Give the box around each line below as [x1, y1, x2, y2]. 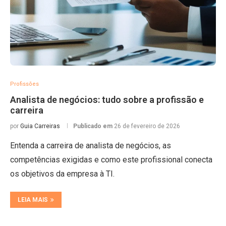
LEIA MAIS [18, 196, 48, 203]
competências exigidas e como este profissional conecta [10, 155, 212, 164]
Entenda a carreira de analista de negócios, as [10, 141, 171, 150]
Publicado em [73, 123, 114, 130]
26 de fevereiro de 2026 [114, 123, 180, 130]
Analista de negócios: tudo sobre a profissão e [10, 94, 204, 105]
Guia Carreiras [20, 123, 60, 130]
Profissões [10, 81, 39, 87]
